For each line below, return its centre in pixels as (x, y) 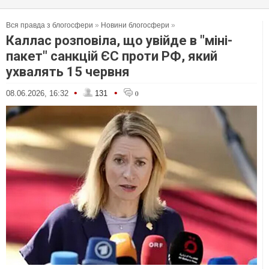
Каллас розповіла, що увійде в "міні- (119, 41)
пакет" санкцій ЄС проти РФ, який (112, 56)
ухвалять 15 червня (68, 72)
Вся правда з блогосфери (50, 25)
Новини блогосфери (135, 25)
